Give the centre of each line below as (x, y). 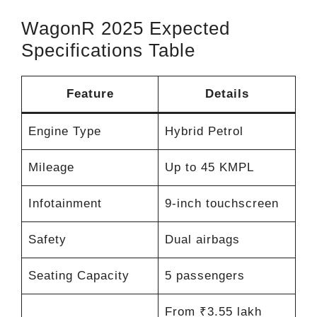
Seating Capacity (79, 275)
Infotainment (65, 203)
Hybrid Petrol (204, 131)
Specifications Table (108, 50)
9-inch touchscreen (221, 203)
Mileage (51, 167)
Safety (47, 239)
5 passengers (204, 275)
